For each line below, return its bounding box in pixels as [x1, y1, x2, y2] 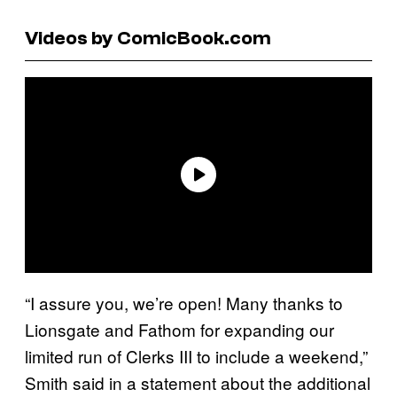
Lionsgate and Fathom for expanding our [25, 316, 334, 341]
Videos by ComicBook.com [25, 26, 271, 50]
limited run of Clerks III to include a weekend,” [25, 343, 368, 368]
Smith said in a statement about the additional [25, 370, 370, 394]
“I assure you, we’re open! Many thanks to [25, 290, 343, 315]
